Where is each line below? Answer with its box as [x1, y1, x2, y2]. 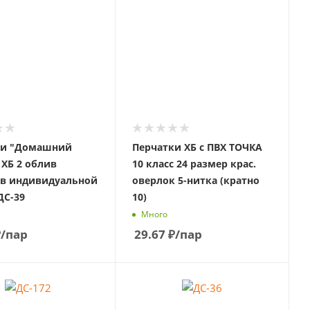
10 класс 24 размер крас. [131, 156, 256, 170]
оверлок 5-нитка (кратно [131, 173, 259, 187]
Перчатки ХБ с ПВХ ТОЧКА [131, 140, 262, 154]
